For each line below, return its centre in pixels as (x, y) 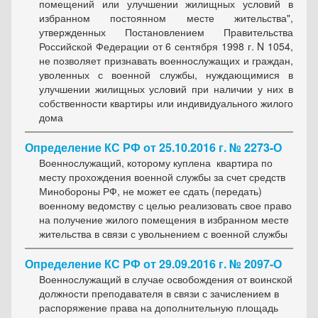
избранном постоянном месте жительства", (166, 18)
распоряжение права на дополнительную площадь (159, 308)
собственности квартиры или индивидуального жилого (166, 103)
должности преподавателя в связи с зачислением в (159, 294)
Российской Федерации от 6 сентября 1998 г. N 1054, (166, 46)
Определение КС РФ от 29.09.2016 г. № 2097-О (153, 264)
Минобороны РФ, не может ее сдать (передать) (150, 191)
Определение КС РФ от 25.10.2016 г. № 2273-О (153, 148)
